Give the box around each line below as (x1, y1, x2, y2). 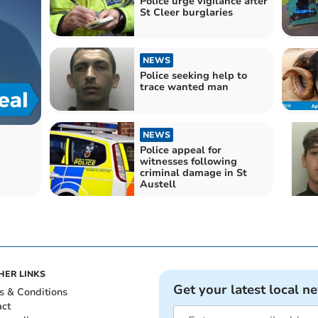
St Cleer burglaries (139, 5, 233, 19)
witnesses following (139, 155, 237, 169)
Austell (139, 177, 176, 192)
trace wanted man (139, 80, 229, 94)
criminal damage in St (139, 166, 247, 180)
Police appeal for (139, 143, 221, 158)
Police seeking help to (139, 69, 247, 83)
